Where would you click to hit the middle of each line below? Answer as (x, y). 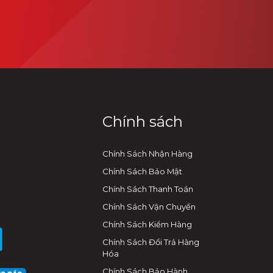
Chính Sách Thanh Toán (148, 189)
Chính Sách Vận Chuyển (149, 206)
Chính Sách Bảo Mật (142, 171)
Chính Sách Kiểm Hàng (147, 224)
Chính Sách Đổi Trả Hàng (151, 242)
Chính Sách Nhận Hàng (147, 153)
